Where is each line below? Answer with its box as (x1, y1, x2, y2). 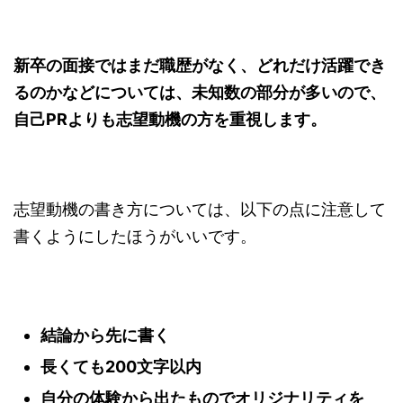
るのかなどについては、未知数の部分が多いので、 (13, 82, 386, 102)
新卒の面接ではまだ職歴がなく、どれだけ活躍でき (13, 55, 386, 75)
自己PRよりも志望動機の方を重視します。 (13, 109, 327, 129)
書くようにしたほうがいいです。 (13, 226, 256, 246)
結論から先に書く (40, 325, 170, 345)
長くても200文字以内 (40, 356, 201, 376)
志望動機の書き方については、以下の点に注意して (13, 199, 386, 219)
